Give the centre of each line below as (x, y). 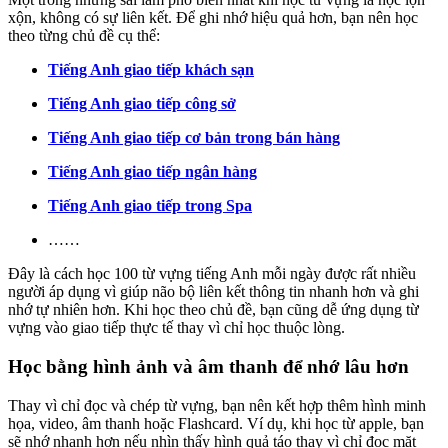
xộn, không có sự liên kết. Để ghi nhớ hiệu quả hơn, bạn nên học (213, 18)
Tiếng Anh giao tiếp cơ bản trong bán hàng (194, 138)
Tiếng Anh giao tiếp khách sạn (151, 70)
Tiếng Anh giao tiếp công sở (142, 104)
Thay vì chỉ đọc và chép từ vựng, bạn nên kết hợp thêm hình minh (217, 405)
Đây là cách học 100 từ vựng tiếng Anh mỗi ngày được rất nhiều (212, 274)
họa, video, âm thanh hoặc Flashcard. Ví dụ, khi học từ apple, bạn (216, 423)
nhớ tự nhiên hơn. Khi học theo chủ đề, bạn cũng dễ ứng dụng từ (213, 310)
